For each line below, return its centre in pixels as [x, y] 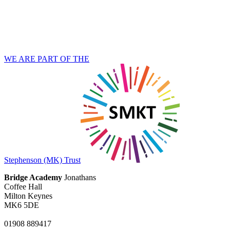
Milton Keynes [28, 196]
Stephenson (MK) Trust [42, 160]
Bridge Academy [33, 177]
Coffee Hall [23, 186]
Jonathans [79, 177]
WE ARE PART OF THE [47, 59]
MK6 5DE [22, 205]
